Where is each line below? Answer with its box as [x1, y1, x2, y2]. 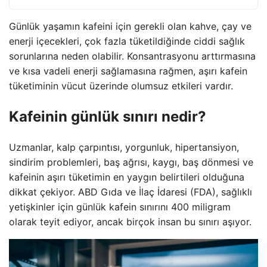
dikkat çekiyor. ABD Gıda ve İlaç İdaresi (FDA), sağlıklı [9, 185, 252, 198]
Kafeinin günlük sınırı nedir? [9, 107, 206, 125]
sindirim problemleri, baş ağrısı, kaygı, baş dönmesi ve [9, 156, 253, 168]
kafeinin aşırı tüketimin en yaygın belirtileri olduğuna [9, 170, 244, 183]
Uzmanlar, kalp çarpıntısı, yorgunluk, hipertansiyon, [9, 141, 239, 153]
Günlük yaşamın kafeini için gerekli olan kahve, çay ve [9, 20, 252, 32]
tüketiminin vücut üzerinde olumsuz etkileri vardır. [9, 80, 233, 92]
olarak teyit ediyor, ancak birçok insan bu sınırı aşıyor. [9, 215, 252, 228]
